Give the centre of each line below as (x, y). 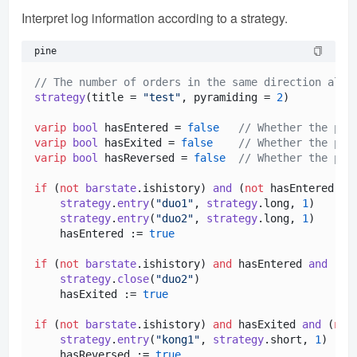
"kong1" (178, 339)
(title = (114, 97)
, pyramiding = (229, 97)
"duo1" (175, 203)
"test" (162, 97)
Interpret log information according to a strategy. (155, 18)
